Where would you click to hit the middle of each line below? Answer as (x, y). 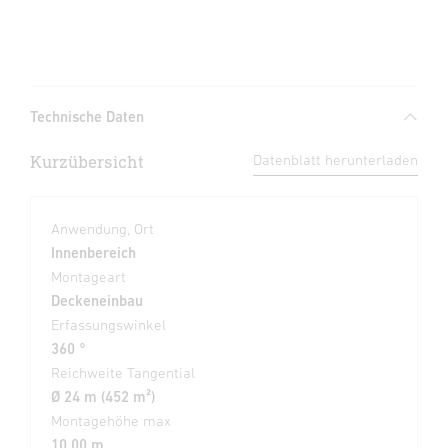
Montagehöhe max (111, 421)
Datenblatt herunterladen (335, 160)
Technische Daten (87, 117)
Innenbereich (93, 253)
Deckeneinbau (97, 301)
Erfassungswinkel (108, 325)
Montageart (88, 277)
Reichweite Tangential (123, 373)
